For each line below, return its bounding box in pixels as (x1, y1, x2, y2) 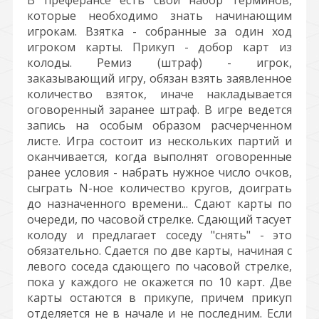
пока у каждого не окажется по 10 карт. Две (27, 274, 292, 290)
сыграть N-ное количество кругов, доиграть (27, 180, 292, 196)
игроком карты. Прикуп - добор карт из (27, 39, 292, 55)
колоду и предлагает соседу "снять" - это (27, 227, 292, 243)
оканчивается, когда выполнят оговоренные (27, 149, 292, 164)
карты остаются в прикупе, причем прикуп (27, 290, 292, 305)
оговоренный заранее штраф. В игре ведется (27, 102, 292, 117)
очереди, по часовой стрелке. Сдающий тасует (27, 211, 292, 227)
